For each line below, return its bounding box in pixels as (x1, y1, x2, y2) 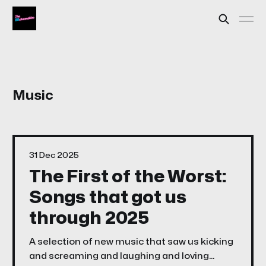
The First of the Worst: (28, 169, 226, 185)
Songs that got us (28, 189, 186, 206)
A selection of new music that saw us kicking (28, 237, 233, 246)
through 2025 (28, 210, 150, 227)
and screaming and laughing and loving (28, 252, 209, 261)
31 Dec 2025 (28, 151, 79, 159)
